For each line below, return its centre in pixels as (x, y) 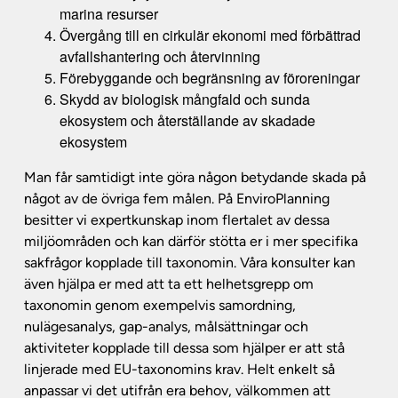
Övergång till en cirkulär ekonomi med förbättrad (210, 35)
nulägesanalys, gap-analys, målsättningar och (166, 326)
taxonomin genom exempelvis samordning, (160, 305)
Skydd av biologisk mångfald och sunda (185, 99)
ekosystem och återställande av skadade (187, 120)
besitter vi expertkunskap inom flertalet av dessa (177, 220)
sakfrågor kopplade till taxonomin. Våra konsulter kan (190, 263)
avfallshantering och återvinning (160, 56)
